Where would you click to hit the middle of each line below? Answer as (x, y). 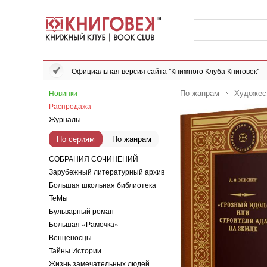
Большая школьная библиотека (103, 184)
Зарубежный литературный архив (107, 171)
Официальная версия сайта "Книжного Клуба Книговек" (165, 71)
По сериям (76, 139)
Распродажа (70, 106)
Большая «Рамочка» (84, 224)
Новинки (63, 93)
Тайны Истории (75, 250)
